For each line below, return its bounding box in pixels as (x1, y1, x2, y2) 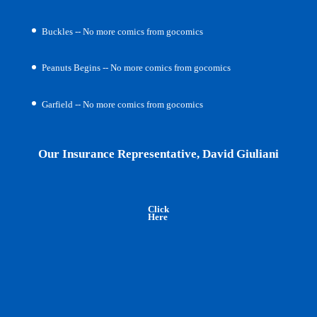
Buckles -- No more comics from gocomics (41, 25, 203, 37)
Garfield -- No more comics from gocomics (41, 98, 203, 110)
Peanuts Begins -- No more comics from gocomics (41, 62, 231, 74)
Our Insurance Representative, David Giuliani (38, 146, 279, 161)
